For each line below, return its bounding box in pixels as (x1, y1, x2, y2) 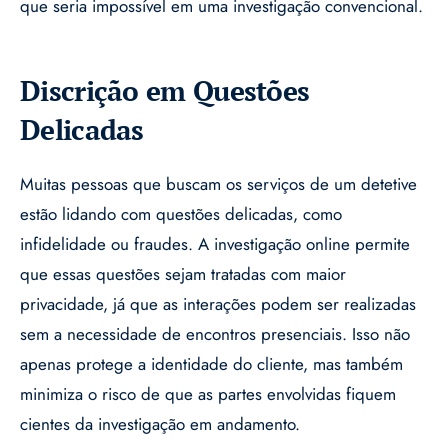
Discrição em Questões (20, 72, 310, 110)
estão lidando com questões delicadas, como (20, 202, 342, 227)
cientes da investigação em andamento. (20, 412, 300, 437)
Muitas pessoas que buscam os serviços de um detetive (20, 172, 417, 197)
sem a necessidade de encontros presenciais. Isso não (20, 322, 410, 347)
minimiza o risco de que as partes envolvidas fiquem (20, 382, 396, 407)
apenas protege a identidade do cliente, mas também (20, 352, 403, 377)
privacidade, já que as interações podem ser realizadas (20, 292, 416, 317)
